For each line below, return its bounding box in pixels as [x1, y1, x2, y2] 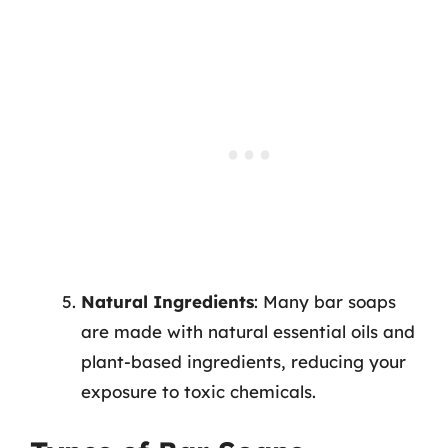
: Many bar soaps [254, 290, 396, 312]
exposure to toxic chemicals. [81, 380, 316, 402]
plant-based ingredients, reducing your [81, 350, 406, 372]
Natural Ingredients [81, 290, 254, 312]
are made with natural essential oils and [81, 320, 415, 342]
